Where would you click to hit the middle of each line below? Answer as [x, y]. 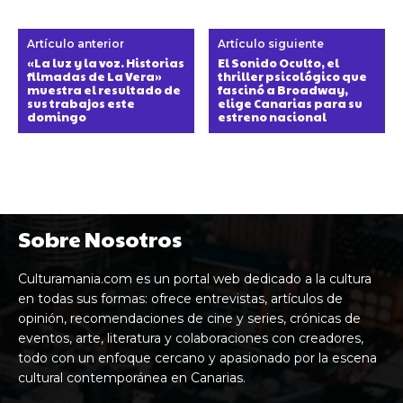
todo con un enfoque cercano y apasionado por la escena [197, 358]
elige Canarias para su [291, 103]
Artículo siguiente [271, 43]
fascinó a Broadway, [283, 90]
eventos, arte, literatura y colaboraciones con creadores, [191, 338]
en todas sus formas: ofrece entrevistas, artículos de [180, 298]
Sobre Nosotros [100, 238]
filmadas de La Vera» [94, 76]
